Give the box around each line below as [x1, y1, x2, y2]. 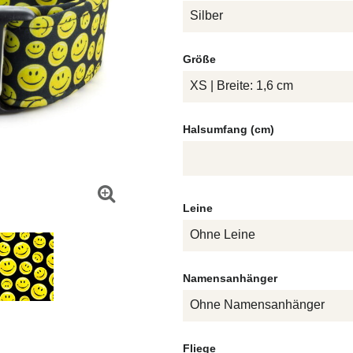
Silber [189, 9, 223, 22]
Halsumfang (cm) [182, 123, 274, 136]
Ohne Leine [189, 228, 255, 241]
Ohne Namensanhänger [189, 298, 325, 311]
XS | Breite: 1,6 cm [189, 79, 293, 92]
